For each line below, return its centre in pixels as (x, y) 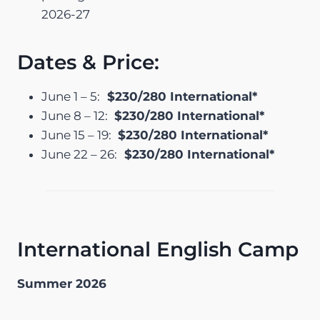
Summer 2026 (62, 284)
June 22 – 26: (79, 155)
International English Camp (158, 250)
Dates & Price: (88, 62)
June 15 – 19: (78, 135)
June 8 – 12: (76, 116)
